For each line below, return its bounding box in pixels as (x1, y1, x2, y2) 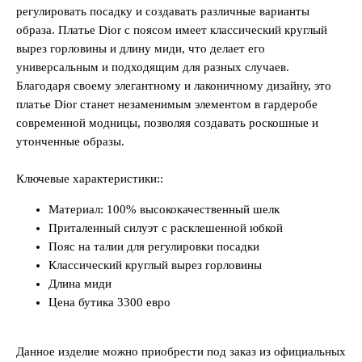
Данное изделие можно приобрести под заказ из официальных (16, 344, 346, 358)
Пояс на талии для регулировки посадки (48, 239, 259, 253)
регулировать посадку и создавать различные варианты (16, 4, 309, 18)
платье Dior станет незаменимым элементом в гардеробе (16, 97, 318, 111)
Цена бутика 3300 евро (48, 295, 170, 309)
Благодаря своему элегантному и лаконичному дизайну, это (16, 78, 331, 92)
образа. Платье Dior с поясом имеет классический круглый (16, 23, 327, 36)
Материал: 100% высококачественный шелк (48, 202, 280, 216)
